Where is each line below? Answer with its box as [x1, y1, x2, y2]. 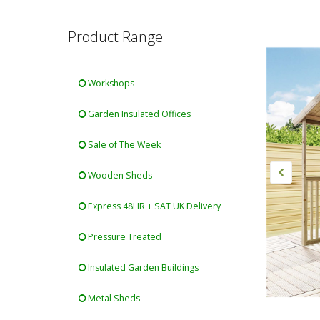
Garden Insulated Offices [86, 108, 191, 120]
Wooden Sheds [86, 169, 153, 181]
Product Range [68, 26, 164, 46]
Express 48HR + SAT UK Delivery [86, 200, 221, 212]
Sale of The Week [86, 139, 161, 151]
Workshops [86, 77, 135, 89]
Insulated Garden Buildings [86, 261, 199, 274]
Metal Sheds [86, 292, 141, 304]
